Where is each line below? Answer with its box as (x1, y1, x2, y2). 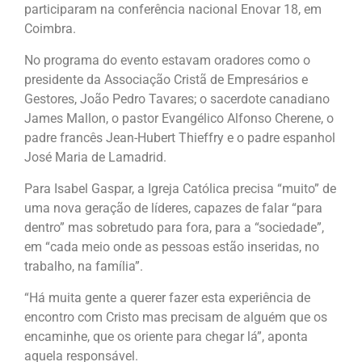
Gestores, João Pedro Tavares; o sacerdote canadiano (24, 91, 330, 107)
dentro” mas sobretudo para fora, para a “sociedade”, (24, 220, 324, 235)
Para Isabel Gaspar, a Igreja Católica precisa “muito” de (24, 181, 336, 196)
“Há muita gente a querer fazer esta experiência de (24, 290, 310, 305)
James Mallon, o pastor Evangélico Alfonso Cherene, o (24, 111, 334, 126)
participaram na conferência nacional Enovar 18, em (24, 2, 322, 17)
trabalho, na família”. (24, 259, 143, 274)
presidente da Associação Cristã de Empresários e (24, 72, 308, 87)
